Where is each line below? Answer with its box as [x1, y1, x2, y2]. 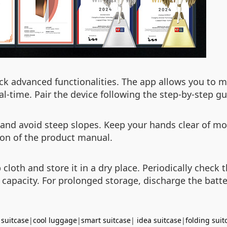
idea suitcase [137, 215, 181, 225]
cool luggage [33, 215, 77, 225]
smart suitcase [81, 215, 131, 225]
